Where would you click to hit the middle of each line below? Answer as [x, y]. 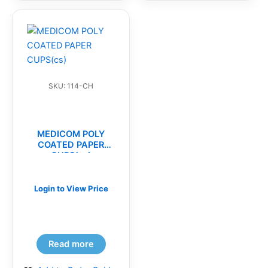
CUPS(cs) [71, 156]
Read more [71, 244]
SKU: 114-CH [71, 86]
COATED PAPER [71, 145]
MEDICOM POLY [71, 134]
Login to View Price [71, 189]
